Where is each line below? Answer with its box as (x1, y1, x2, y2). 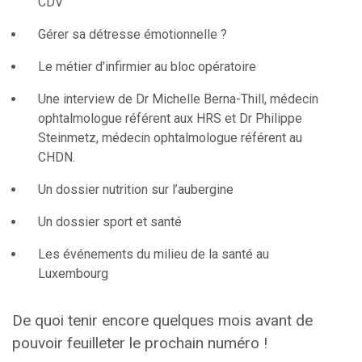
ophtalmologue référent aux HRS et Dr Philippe (38, 111, 302, 126)
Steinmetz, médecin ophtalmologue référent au (38, 130, 302, 145)
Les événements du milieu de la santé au (38, 246, 269, 262)
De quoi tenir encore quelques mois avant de (12, 311, 313, 330)
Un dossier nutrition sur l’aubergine (38, 182, 234, 197)
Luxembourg (38, 266, 108, 281)
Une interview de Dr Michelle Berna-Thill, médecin (38, 91, 318, 107)
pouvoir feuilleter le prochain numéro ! (12, 334, 267, 352)
